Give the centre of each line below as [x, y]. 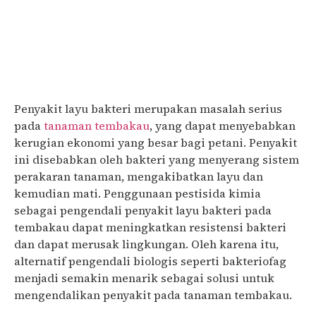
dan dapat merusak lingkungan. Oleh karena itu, [146, 244]
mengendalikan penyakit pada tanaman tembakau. [153, 295]
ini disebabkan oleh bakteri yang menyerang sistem [157, 159]
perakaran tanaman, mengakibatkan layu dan [139, 176]
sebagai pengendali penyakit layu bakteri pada [143, 210]
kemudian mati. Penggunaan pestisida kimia [138, 193]
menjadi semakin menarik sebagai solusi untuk [144, 278]
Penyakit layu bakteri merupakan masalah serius [148, 109]
